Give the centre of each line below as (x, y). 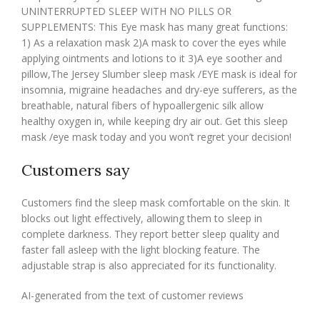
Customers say (76, 170)
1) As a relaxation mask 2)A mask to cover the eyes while (154, 43)
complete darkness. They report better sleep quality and (150, 234)
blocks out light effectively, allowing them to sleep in (142, 219)
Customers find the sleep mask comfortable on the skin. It (156, 203)
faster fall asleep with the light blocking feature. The (141, 250)
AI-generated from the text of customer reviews (132, 296)
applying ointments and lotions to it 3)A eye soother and (152, 59)
